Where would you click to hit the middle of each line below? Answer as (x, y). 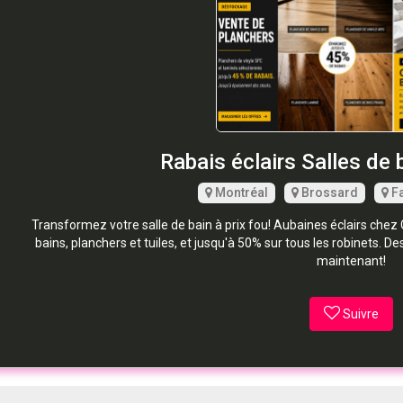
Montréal (240, 193)
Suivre (360, 314)
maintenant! (351, 261)
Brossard (328, 193)
